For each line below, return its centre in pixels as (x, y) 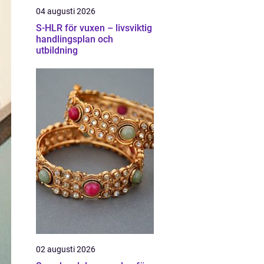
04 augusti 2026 (66, 11)
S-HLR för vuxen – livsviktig (94, 28)
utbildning (57, 50)
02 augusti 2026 (66, 249)
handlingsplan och (75, 39)
